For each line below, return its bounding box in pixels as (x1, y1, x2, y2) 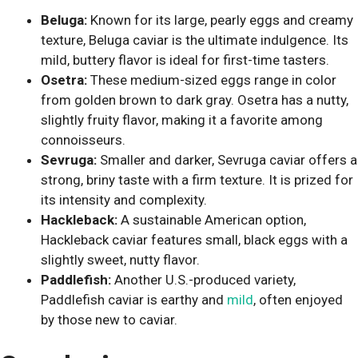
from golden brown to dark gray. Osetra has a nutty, (41, 91, 348, 108)
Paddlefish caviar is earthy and (41, 291, 227, 308)
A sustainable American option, (117, 211, 306, 228)
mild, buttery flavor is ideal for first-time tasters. (41, 51, 329, 68)
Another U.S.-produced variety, (111, 271, 296, 288)
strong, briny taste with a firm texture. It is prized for (41, 171, 353, 188)
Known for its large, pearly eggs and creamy (87, 11, 353, 28)
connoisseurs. (41, 131, 125, 148)
